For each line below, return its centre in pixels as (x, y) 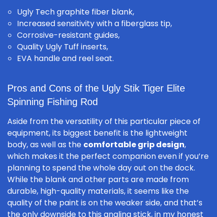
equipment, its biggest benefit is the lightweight (97, 133)
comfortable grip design (134, 145)
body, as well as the (45, 145)
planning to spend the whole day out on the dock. (101, 168)
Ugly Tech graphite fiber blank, (76, 12)
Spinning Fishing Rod (53, 102)
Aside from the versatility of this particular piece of (104, 122)
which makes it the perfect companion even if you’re (108, 156)
